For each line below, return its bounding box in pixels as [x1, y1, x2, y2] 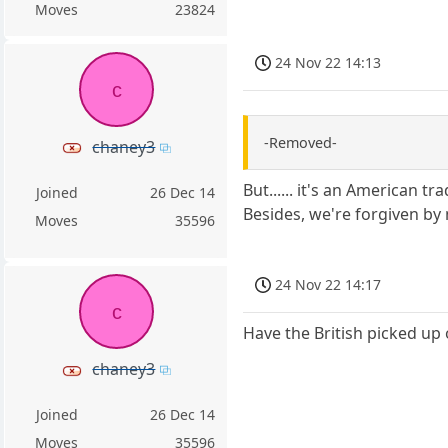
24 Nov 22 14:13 [275, 52, 382, 72]
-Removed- [264, 133, 338, 152]
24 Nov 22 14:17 [275, 275, 382, 295]
